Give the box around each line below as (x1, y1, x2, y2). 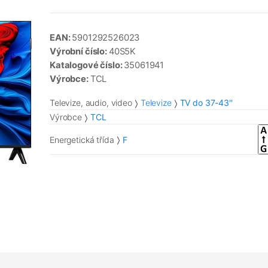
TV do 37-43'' (179, 98, 233, 108)
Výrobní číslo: (50, 46, 109, 57)
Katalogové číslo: (50, 60, 124, 71)
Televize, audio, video (50, 98, 132, 108)
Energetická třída (50, 134, 114, 145)
